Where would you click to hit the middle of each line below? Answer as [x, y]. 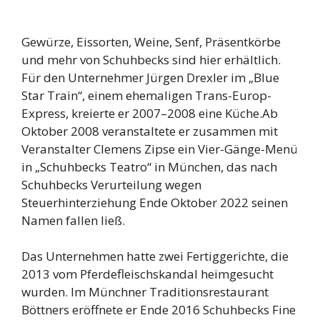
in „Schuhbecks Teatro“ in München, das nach [149, 166]
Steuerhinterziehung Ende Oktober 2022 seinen [155, 202]
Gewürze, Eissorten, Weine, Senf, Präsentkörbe [151, 41]
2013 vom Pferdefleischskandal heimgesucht [147, 274]
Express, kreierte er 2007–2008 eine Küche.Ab [150, 113]
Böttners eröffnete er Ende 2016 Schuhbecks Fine [159, 310]
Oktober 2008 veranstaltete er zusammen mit [150, 131]
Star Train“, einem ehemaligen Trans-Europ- [146, 95]
